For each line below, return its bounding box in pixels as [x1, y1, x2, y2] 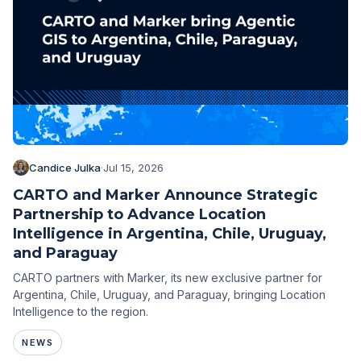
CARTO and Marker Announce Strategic [13, 185, 317, 204]
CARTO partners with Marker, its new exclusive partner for [13, 270, 322, 284]
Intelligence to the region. [13, 304, 148, 318]
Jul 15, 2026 [103, 160, 164, 174]
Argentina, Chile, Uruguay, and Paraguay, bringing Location [13, 287, 326, 301]
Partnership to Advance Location [13, 205, 266, 223]
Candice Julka [29, 160, 101, 174]
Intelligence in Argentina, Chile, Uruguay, [13, 224, 326, 243]
